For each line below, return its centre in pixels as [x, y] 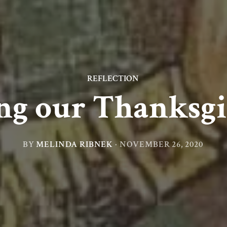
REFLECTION [113, 78]
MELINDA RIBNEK [75, 144]
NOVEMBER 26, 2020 [161, 144]
